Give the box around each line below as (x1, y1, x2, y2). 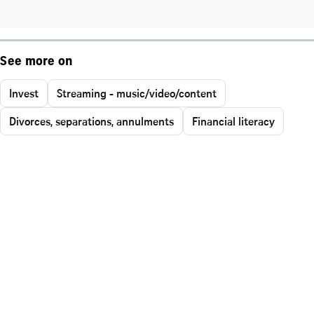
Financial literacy (192, 113, 275, 129)
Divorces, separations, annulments (9, 113, 174, 129)
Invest (9, 85, 39, 101)
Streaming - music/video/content (57, 85, 217, 101)
